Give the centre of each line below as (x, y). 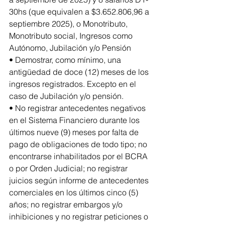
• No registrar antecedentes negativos (78, 108)
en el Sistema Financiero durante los (75, 120)
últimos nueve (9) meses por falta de (75, 132)
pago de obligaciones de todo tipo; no (79, 144)
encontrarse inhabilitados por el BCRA (79, 156)
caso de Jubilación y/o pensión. (66, 96)
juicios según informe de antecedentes (80, 180)
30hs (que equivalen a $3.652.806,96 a (80, 11)
